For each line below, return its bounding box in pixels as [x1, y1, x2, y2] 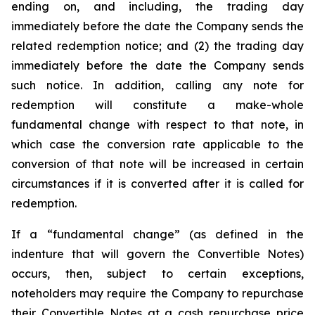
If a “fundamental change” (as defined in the [11, 227, 304, 241]
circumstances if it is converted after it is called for [11, 176, 304, 191]
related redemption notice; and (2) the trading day [11, 39, 304, 53]
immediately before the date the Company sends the [11, 19, 304, 33]
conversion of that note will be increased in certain [11, 157, 304, 171]
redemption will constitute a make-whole [11, 98, 304, 112]
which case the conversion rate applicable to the [11, 137, 304, 151]
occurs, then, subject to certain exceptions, [11, 266, 304, 281]
